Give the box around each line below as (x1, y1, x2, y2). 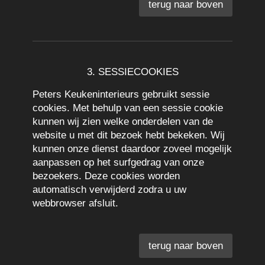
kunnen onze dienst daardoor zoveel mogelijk (33, 143, 232, 154)
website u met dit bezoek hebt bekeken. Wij (33, 130, 225, 141)
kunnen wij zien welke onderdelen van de (33, 116, 213, 127)
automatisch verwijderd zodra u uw (33, 184, 186, 195)
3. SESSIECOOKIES (86, 66, 179, 77)
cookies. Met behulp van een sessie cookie (33, 102, 223, 114)
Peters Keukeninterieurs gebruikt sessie (33, 89, 209, 100)
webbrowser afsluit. (33, 198, 118, 209)
